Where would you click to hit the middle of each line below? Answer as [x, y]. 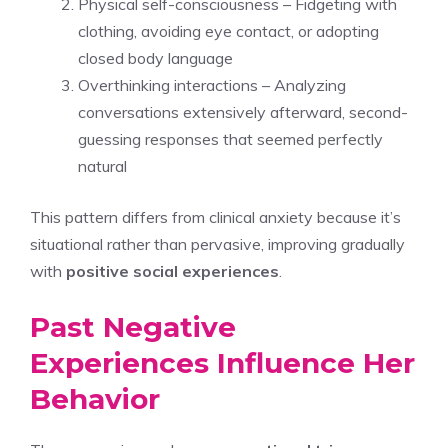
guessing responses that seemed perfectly [230, 138]
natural [102, 165]
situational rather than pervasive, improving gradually [217, 243]
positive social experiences [172, 270]
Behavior [95, 398]
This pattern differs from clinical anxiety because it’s [215, 216]
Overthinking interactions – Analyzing [212, 84]
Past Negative [133, 326]
